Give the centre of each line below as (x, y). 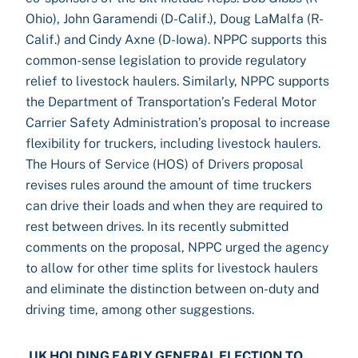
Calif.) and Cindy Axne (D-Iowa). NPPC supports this (176, 40)
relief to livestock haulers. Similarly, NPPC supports (177, 81)
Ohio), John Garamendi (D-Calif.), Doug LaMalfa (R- (175, 19)
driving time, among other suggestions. (140, 310)
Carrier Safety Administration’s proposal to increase (178, 123)
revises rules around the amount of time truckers (169, 185)
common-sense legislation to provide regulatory (166, 60)
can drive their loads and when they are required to (174, 206)
